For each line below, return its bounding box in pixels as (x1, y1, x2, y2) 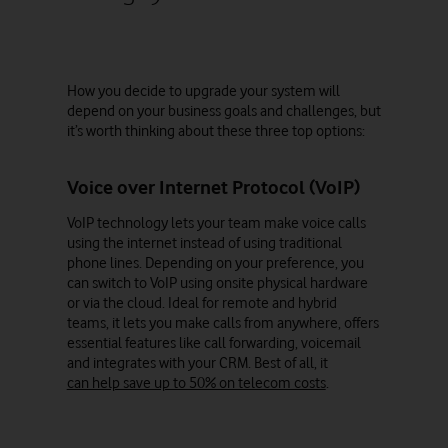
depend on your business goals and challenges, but (66, 102, 381, 120)
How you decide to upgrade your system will (66, 82, 340, 100)
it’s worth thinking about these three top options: (66, 122, 365, 140)
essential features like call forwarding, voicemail (66, 334, 361, 352)
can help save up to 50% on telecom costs (66, 374, 326, 392)
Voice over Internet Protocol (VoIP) (66, 176, 360, 198)
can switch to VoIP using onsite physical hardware (66, 274, 368, 292)
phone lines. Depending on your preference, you (66, 254, 364, 272)
